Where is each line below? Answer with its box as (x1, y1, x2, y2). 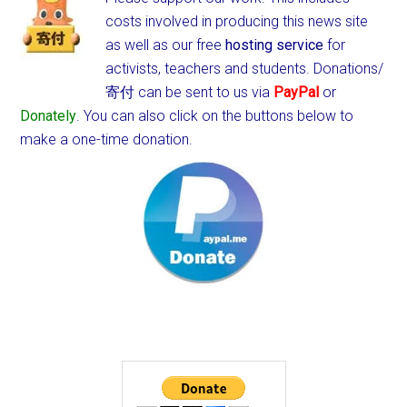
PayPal (273, 84, 320, 101)
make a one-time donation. (20, 131, 194, 148)
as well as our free (105, 36, 226, 54)
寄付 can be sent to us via (105, 84, 274, 101)
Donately (20, 107, 77, 124)
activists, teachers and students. (105, 60, 314, 77)
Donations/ (313, 60, 384, 77)
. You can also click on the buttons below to (76, 107, 354, 124)
